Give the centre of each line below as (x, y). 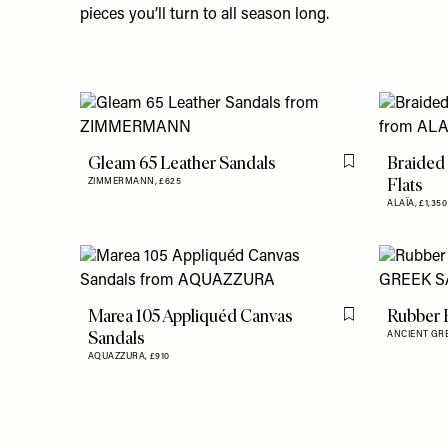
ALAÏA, (403, 204)
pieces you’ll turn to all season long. (208, 15)
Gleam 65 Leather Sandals (182, 163)
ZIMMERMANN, (124, 182)
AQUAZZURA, (119, 357)
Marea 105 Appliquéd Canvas (190, 316)
